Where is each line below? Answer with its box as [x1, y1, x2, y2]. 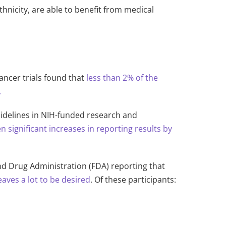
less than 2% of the [86, 72, 158, 84]
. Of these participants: [90, 174, 177, 186]
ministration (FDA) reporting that [40, 160, 165, 172]
